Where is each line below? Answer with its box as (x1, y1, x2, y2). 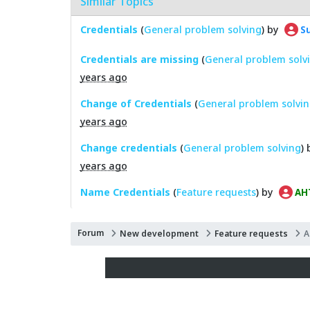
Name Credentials (80, 185, 170, 199)
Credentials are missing (80, 52, 199, 66)
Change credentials (80, 140, 177, 154)
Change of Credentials (80, 96, 192, 110)
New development (120, 228, 199, 240)
